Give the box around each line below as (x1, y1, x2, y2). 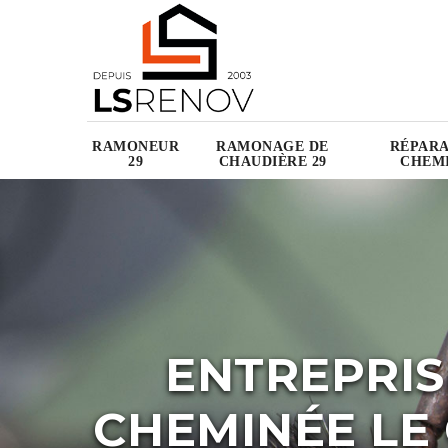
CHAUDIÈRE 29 (218, 154, 327, 170)
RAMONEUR (92, 139, 179, 155)
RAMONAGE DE (216, 139, 329, 155)
